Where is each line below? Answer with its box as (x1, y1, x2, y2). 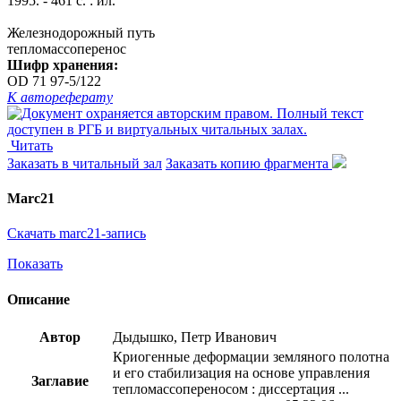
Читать (11, 137, 53, 153)
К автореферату (7, 89, 113, 105)
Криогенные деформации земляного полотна (113, 348, 389, 364)
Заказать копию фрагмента (166, 155, 332, 171)
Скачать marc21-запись (7, 226, 146, 242)
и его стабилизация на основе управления (113, 364, 370, 380)
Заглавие (30, 372, 89, 388)
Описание (7, 291, 70, 307)
